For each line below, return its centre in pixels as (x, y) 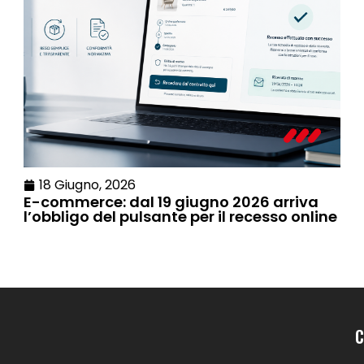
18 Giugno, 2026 (87, 185)
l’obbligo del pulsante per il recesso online (180, 217)
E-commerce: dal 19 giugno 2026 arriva (171, 202)
